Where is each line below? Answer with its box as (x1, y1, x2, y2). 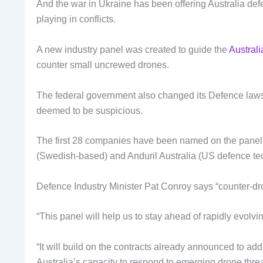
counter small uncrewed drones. (36, 59, 169, 70)
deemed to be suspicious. (36, 105, 143, 116)
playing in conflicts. (36, 14, 116, 25)
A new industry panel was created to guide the (36, 44, 229, 55)
